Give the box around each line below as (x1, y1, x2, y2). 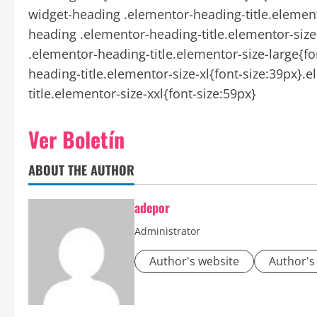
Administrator (134, 224, 200, 238)
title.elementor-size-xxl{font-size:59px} (28, 84, 256, 102)
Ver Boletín (28, 122, 125, 155)
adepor (134, 197, 170, 217)
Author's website (149, 253, 239, 269)
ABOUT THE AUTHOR (28, 160, 134, 179)
